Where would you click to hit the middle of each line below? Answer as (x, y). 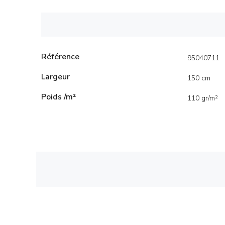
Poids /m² (59, 97)
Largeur (55, 77)
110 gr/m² (203, 98)
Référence (60, 57)
